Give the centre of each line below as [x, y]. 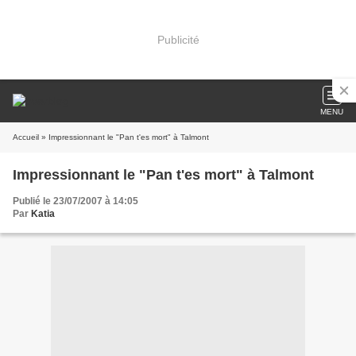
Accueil [26, 137]
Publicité [178, 39]
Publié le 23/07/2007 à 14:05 [75, 201]
